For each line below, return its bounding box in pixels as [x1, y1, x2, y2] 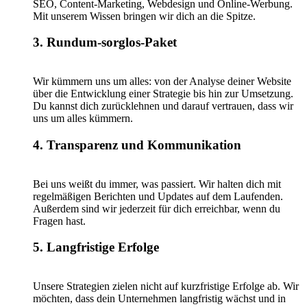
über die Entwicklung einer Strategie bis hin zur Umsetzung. [33, 88, 293, 100]
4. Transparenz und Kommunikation [33, 137, 241, 152]
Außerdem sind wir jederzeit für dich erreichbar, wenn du [33, 202, 280, 214]
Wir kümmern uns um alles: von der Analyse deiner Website [33, 75, 291, 88]
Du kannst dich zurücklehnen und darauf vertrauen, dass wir [33, 100, 293, 112]
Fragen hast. [33, 214, 86, 227]
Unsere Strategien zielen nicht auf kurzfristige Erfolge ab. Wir [33, 280, 299, 292]
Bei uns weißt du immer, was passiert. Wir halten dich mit [33, 177, 281, 190]
